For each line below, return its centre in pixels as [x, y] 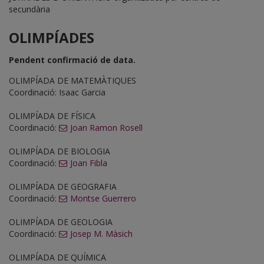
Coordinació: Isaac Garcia [57, 93]
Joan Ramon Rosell [106, 128]
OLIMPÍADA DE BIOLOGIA [60, 151]
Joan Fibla [89, 163]
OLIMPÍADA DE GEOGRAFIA [63, 187]
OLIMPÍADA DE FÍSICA [52, 116]
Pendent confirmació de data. [72, 60]
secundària [29, 9]
